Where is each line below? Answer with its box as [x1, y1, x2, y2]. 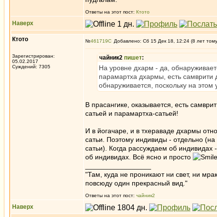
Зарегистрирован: [12, 53, 55, 59]
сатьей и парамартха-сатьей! [85, 109, 178, 117]
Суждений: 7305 [12, 64, 50, 69]
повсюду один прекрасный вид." [85, 179, 187, 187]
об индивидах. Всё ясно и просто [85, 153, 193, 161]
